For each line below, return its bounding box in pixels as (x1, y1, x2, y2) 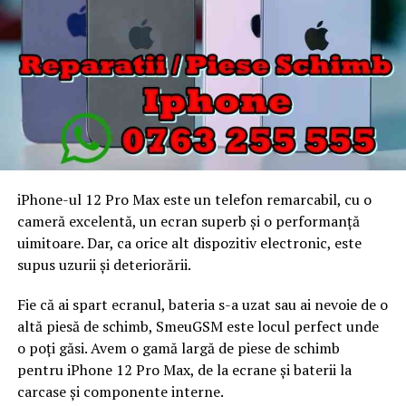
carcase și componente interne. (16, 381, 224, 401)
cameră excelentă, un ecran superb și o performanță (16, 210, 360, 231)
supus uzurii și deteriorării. (16, 254, 191, 275)
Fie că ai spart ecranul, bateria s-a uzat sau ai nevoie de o (16, 294, 388, 314)
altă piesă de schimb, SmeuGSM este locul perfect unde (16, 315, 379, 336)
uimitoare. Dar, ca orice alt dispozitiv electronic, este (16, 232, 362, 253)
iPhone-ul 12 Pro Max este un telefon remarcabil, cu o (16, 188, 372, 209)
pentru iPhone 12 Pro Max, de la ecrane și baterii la (16, 359, 352, 380)
